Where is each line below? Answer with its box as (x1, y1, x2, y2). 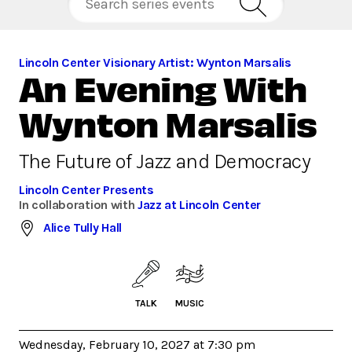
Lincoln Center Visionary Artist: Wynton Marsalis (19, 55, 291, 71)
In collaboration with (19, 197, 137, 213)
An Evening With (19, 65, 307, 110)
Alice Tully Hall (43, 220, 122, 236)
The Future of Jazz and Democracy (19, 149, 311, 174)
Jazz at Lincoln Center (137, 197, 261, 213)
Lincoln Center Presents (19, 182, 154, 198)
